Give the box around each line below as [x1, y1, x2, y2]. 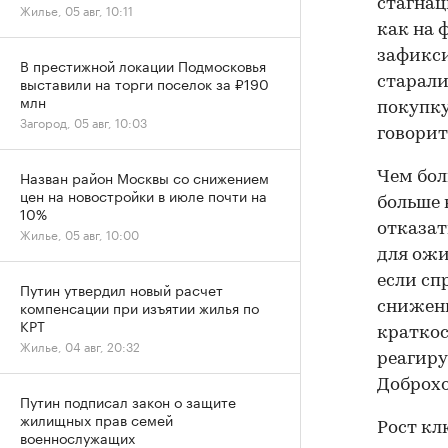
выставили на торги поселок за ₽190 [20, 72, 269, 94]
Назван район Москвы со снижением [20, 166, 269, 188]
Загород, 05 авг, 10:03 [20, 112, 147, 131]
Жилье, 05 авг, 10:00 [20, 224, 139, 243]
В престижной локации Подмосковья [20, 54, 266, 76]
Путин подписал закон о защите [20, 390, 236, 412]
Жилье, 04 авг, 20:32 [20, 336, 140, 355]
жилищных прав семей [20, 408, 173, 430]
